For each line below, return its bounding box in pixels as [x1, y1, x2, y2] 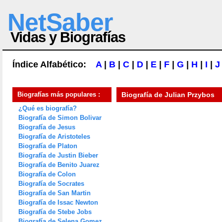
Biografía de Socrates [18, 180, 84, 187]
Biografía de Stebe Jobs [18, 208, 92, 216]
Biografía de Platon [18, 142, 77, 150]
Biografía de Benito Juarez [18, 161, 100, 168]
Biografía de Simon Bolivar [18, 114, 102, 121]
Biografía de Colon [18, 170, 76, 178]
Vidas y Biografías [10, 29, 125, 45]
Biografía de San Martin [18, 189, 91, 197]
